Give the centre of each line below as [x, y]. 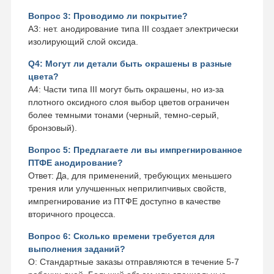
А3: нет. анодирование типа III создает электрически [133, 28]
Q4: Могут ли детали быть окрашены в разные [130, 63]
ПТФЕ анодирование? [75, 162]
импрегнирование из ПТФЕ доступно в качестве [124, 201]
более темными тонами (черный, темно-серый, [123, 115]
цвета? [43, 76]
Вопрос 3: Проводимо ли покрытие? [108, 16]
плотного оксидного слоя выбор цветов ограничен [128, 102]
